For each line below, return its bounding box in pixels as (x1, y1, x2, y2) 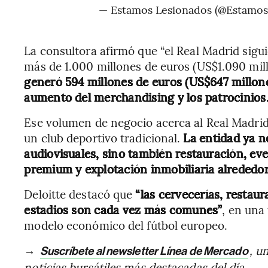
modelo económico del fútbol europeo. (24, 217, 227, 233)
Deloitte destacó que (24, 186, 136, 202)
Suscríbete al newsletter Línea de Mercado (39, 244, 248, 258)
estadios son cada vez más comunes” (24, 202, 223, 217)
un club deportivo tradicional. (24, 130, 184, 145)
